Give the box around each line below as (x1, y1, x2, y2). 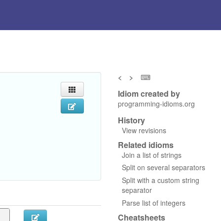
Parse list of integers (121, 197, 185, 208)
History (117, 114, 145, 126)
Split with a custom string (121, 175, 199, 185)
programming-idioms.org (117, 98, 195, 109)
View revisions (121, 125, 166, 135)
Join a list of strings (121, 149, 182, 160)
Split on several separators (121, 162, 205, 173)
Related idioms (117, 139, 174, 150)
